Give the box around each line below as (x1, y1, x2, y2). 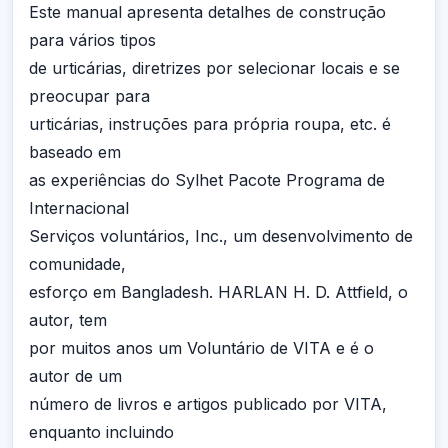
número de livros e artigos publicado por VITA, (29, 394, 387, 414)
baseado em (29, 142, 121, 162)
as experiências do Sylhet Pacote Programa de (29, 170, 385, 190)
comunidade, (29, 254, 126, 274)
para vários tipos (29, 30, 156, 50)
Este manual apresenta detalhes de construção (29, 2, 386, 22)
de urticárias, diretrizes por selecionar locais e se (29, 58, 400, 78)
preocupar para (29, 86, 150, 106)
